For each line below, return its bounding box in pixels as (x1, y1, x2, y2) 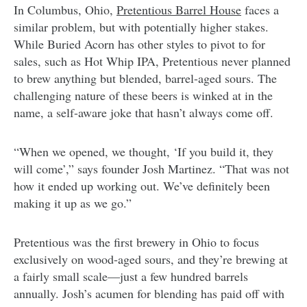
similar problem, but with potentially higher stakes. (14, 18, 269, 35)
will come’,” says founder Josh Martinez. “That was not (14, 160, 289, 177)
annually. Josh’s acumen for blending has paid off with (14, 284, 284, 302)
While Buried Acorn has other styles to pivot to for (14, 35, 265, 52)
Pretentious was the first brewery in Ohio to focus (14, 233, 259, 250)
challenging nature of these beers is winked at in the (14, 86, 273, 103)
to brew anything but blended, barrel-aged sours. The (14, 69, 277, 86)
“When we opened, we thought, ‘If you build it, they (14, 143, 273, 160)
